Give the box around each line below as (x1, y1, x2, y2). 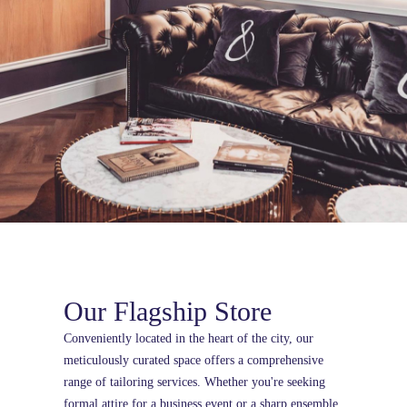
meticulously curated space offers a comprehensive (64, 353, 323, 368)
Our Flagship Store (64, 296, 272, 327)
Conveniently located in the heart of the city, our (64, 332, 313, 346)
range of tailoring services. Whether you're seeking (64, 375, 325, 390)
